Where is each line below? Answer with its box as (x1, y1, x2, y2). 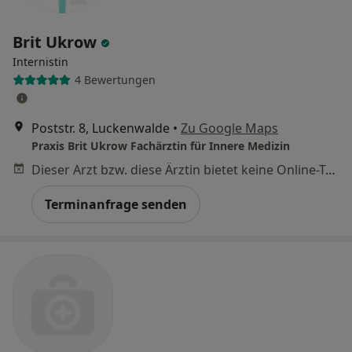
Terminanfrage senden (45, 195, 187, 213)
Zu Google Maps (181, 119, 278, 137)
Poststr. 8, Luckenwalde (31, 119, 170, 137)
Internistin (13, 53, 68, 69)
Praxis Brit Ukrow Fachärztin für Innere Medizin (31, 137, 290, 153)
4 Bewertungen (74, 72, 156, 88)
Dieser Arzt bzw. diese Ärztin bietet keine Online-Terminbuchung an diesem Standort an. (325, 160, 335, 178)
